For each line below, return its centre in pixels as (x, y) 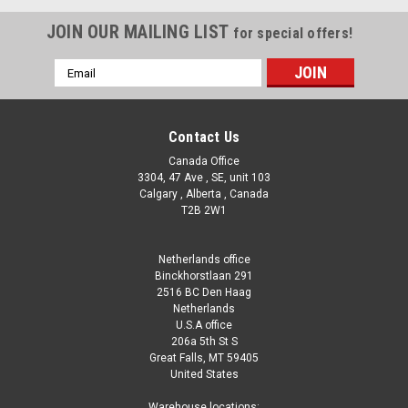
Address (78, 87)
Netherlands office (204, 260)
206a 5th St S (204, 342)
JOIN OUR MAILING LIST (140, 32)
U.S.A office (204, 326)
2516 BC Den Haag (204, 293)
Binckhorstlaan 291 (204, 276)
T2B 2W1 (204, 211)
